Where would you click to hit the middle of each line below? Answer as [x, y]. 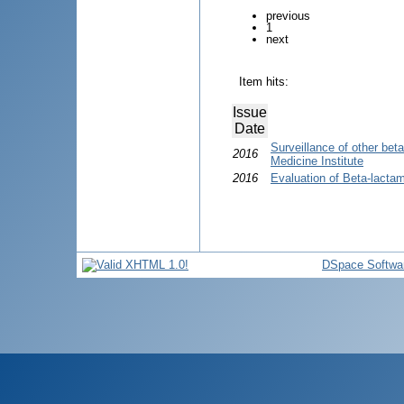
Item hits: [264, 81]
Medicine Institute [317, 161]
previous [288, 15]
